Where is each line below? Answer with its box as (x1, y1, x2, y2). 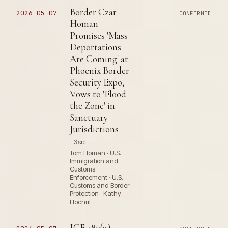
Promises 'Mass (70, 30, 128, 41)
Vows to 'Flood (70, 88, 126, 100)
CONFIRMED (179, 10, 212, 17)
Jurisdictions (70, 123, 119, 135)
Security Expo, (70, 76, 124, 88)
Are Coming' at (70, 53, 128, 65)
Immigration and (70, 157, 118, 165)
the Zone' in (70, 100, 115, 111)
